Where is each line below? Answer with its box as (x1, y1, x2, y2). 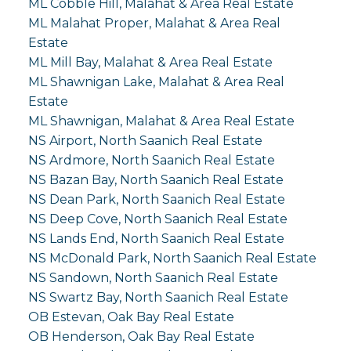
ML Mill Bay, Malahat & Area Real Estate (27, 54, 273, 70)
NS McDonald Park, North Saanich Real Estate (27, 250, 317, 266)
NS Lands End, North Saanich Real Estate (27, 230, 284, 246)
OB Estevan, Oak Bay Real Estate (27, 309, 234, 324)
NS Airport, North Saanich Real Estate (27, 132, 262, 148)
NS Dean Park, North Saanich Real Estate (27, 191, 285, 207)
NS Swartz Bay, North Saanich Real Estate (27, 289, 288, 305)
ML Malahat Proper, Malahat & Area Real (27, 15, 280, 31)
